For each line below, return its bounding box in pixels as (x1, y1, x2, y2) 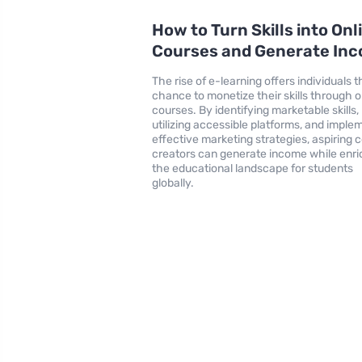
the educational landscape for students (152, 161, 354, 175)
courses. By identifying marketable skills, (152, 103, 360, 117)
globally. (152, 175, 195, 190)
